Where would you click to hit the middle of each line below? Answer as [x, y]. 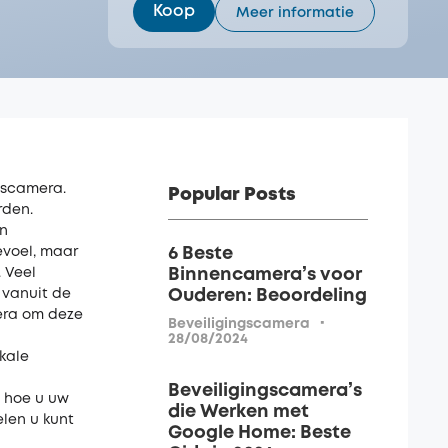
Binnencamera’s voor [265, 275]
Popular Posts [232, 195]
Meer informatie [294, 13]
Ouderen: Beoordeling [267, 296]
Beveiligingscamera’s [265, 390]
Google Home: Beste [259, 432]
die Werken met [238, 411]
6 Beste [200, 254]
